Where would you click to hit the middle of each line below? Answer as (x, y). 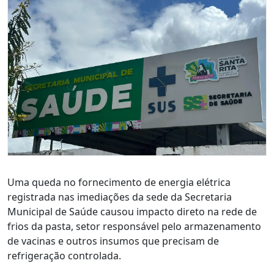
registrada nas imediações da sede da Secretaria (120, 197)
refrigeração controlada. (64, 255)
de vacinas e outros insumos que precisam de (113, 241)
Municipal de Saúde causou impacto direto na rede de (132, 211)
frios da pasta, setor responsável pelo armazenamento (134, 226)
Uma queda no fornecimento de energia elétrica (119, 182)
